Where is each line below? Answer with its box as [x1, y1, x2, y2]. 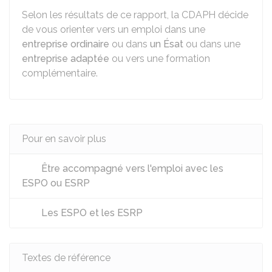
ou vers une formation [109, 53, 210, 64]
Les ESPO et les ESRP [39, 207, 143, 219]
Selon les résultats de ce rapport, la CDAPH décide [22, 9, 248, 21]
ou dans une [183, 38, 240, 50]
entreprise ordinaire [22, 38, 109, 50]
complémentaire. [22, 67, 98, 79]
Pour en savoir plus [22, 133, 106, 144]
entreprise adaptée [22, 53, 109, 64]
